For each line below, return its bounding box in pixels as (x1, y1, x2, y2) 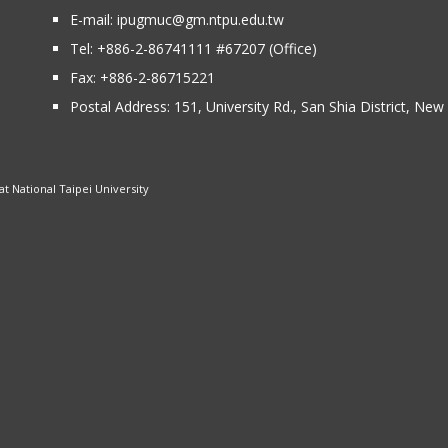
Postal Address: (69, 96, 174, 116)
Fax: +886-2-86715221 (69, 67, 215, 87)
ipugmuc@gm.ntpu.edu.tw (116, 9, 284, 29)
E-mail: (69, 9, 117, 29)
